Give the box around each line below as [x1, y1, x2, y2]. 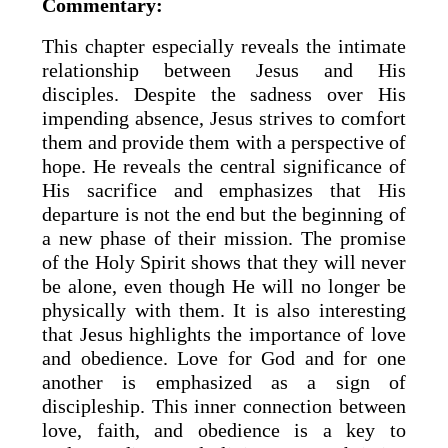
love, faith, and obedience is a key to [42, 418, 406, 441]
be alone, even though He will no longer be [42, 274, 406, 297]
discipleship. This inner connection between [42, 394, 406, 417]
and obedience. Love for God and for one [42, 346, 406, 369]
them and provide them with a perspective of [42, 130, 406, 153]
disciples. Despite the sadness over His [42, 82, 406, 105]
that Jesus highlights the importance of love [42, 322, 406, 345]
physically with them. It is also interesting [42, 298, 406, 321]
